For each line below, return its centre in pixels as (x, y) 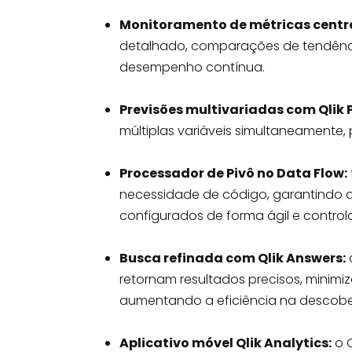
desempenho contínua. (192, 67)
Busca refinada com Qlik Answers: (233, 258)
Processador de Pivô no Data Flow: (233, 173)
